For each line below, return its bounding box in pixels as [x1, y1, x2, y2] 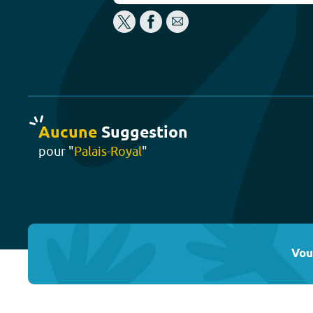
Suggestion [97, 122, 188, 144]
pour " [38, 143, 74, 159]
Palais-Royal [74, 143, 142, 159]
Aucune [38, 122, 97, 144]
